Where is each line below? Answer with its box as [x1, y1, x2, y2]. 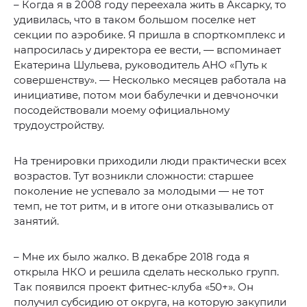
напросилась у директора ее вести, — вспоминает [14, 43, 281, 57]
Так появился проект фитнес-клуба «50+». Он [14, 280, 254, 294]
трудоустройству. [14, 119, 104, 132]
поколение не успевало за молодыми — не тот [14, 184, 264, 198]
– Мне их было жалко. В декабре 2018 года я [14, 250, 249, 264]
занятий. [14, 214, 59, 228]
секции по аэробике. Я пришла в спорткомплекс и [14, 28, 285, 42]
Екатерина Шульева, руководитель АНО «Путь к [14, 58, 267, 72]
